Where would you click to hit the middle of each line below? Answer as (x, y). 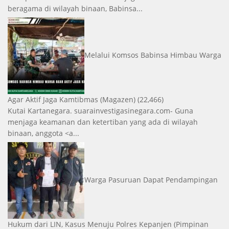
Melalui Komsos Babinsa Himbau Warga (153, 55)
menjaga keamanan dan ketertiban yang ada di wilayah (103, 122)
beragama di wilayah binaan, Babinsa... (75, 8)
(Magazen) (118, 99)
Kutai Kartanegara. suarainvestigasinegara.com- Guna (100, 110)
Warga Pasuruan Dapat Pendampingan (151, 179)
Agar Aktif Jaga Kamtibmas (53, 99)
